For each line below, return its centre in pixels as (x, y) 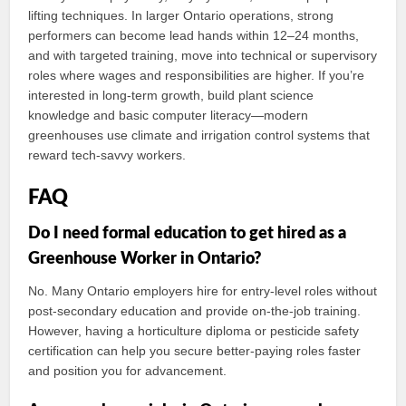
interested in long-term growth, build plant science (171, 95)
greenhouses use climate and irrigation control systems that (199, 135)
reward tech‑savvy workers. (107, 155)
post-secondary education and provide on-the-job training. (195, 311)
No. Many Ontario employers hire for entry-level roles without (203, 291)
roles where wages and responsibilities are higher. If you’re (197, 75)
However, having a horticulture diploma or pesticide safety (194, 331)
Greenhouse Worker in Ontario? (145, 259)
